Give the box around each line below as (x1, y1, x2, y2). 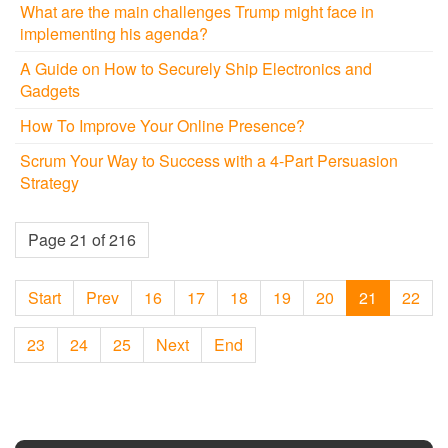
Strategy (20, 171, 79, 195)
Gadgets (20, 79, 80, 103)
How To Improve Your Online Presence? (20, 114, 305, 138)
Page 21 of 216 (28, 228, 136, 252)
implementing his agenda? (20, 22, 208, 46)
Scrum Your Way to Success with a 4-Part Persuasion (20, 149, 398, 173)
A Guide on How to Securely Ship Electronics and (20, 57, 372, 81)
